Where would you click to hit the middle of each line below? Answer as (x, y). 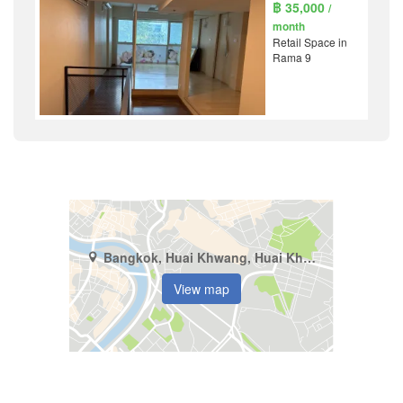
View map (201, 288)
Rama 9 (292, 58)
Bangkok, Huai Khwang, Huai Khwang (309, 257)
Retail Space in (310, 42)
